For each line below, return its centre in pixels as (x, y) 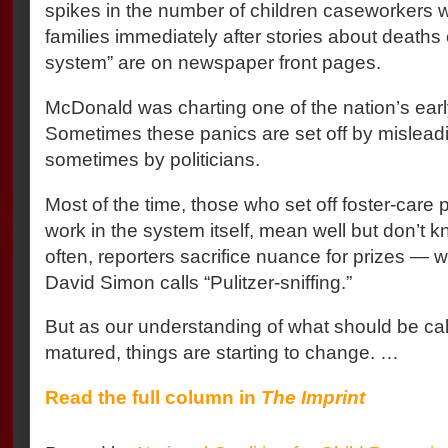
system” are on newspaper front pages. (215, 63)
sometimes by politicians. (154, 159)
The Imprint (312, 397)
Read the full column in (152, 397)
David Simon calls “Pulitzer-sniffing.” (200, 282)
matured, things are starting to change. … (224, 353)
